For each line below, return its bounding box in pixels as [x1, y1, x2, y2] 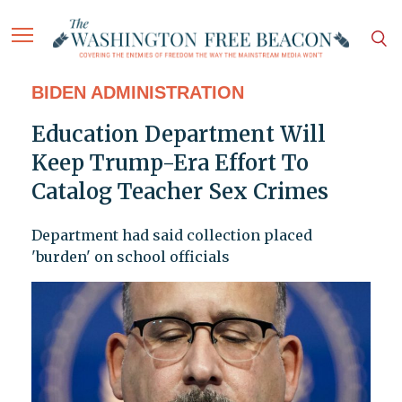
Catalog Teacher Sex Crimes [31, 178, 328, 206]
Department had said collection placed [31, 226, 312, 245]
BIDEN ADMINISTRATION [31, 83, 244, 103]
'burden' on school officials [31, 248, 230, 267]
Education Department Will [31, 120, 326, 149]
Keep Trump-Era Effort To [31, 149, 309, 178]
